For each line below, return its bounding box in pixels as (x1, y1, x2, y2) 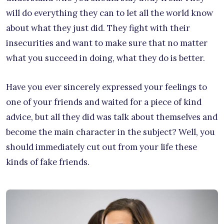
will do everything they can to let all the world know (6, 7, 213, 18)
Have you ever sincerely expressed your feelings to (6, 81, 207, 92)
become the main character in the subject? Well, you (6, 126, 215, 137)
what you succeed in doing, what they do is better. (6, 52, 205, 63)
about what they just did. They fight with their (6, 22, 190, 33)
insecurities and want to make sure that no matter (6, 37, 207, 48)
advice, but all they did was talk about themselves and (6, 111, 217, 122)
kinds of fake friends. (6, 156, 89, 167)
